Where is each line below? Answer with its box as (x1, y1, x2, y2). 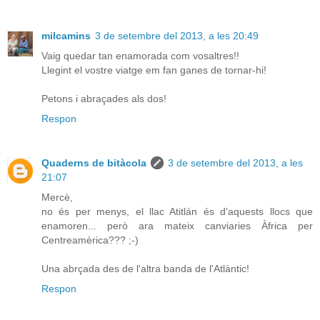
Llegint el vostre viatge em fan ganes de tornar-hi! (41, 64, 266, 76)
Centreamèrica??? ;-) (41, 234, 139, 246)
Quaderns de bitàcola (41, 156, 146, 169)
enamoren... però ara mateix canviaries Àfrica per (41, 219, 313, 231)
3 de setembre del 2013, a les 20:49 (95, 29, 259, 41)
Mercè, (41, 191, 73, 203)
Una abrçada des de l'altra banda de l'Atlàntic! (41, 262, 249, 274)
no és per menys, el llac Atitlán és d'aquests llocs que (41, 205, 313, 217)
